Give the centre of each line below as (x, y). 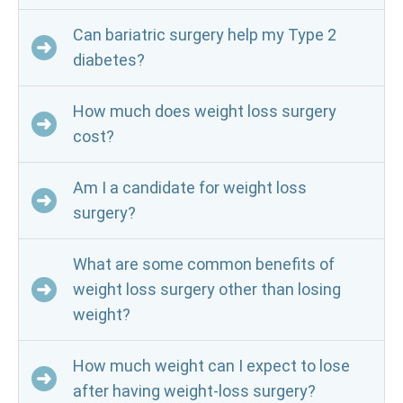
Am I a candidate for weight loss (190, 188)
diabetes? (109, 60)
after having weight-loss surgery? (194, 391)
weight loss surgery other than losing (207, 289)
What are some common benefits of (204, 264)
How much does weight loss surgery (205, 111)
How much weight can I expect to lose (211, 366)
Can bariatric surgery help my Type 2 (205, 35)
